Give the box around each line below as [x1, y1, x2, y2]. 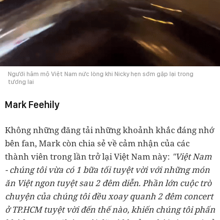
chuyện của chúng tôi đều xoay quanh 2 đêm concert [5, 190, 213, 202]
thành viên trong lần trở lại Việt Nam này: [5, 150, 170, 162]
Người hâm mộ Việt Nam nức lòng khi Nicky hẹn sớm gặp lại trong [8, 70, 193, 78]
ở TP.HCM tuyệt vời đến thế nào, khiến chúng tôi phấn [5, 203, 215, 215]
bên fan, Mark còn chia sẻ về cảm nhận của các [5, 137, 190, 149]
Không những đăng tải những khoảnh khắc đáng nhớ [5, 124, 214, 136]
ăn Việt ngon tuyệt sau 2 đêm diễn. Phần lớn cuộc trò [5, 177, 212, 189]
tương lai [8, 78, 34, 85]
